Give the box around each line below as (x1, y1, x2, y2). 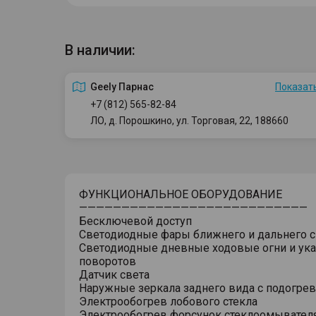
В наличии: (65, 42, 135, 59)
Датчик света (79, 268, 150, 281)
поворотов (79, 255, 136, 268)
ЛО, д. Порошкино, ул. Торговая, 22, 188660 (90, 115, 288, 126)
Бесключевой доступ (79, 214, 192, 228)
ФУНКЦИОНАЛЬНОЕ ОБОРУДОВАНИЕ (79, 188, 282, 201)
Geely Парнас (90, 81, 154, 92)
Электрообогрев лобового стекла (79, 295, 257, 308)
